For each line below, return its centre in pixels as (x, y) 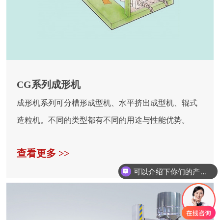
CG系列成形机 (49, 85)
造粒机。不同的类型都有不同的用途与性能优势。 (103, 120)
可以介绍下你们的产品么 (203, 171)
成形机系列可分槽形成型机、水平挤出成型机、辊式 (107, 103)
